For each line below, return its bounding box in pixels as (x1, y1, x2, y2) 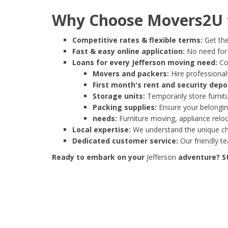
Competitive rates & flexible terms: (72, 35, 203, 45)
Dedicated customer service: (72, 136, 178, 146)
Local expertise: (72, 125, 131, 135)
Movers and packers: (93, 69, 169, 79)
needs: (93, 113, 117, 124)
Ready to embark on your (52, 152, 147, 162)
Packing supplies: (93, 102, 157, 112)
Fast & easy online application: (72, 46, 185, 56)
